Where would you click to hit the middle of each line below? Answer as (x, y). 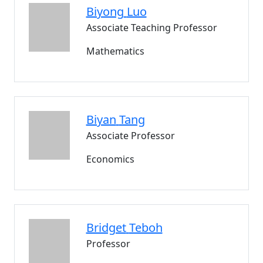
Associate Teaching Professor (151, 28)
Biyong (105, 11)
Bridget (106, 227)
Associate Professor (130, 136)
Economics (110, 159)
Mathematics (115, 51)
